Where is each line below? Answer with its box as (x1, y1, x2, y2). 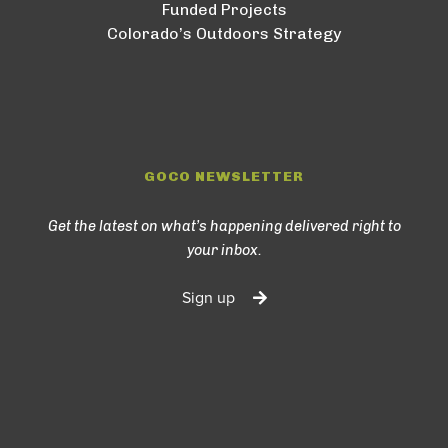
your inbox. (186, 240, 262, 259)
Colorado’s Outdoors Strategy (107, 23, 341, 43)
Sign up (181, 287, 235, 308)
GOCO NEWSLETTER (144, 167, 304, 185)
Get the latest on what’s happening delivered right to (47, 216, 401, 235)
